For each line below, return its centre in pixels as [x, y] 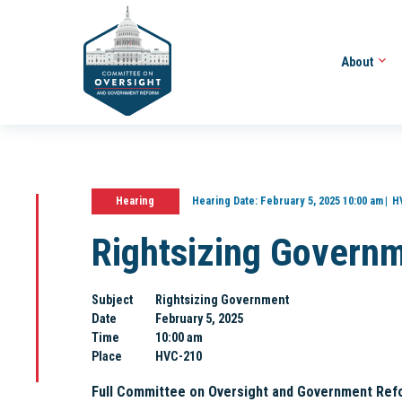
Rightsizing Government [223, 300]
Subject [112, 300]
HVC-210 [179, 357]
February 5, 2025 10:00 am [320, 201]
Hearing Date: [224, 201]
